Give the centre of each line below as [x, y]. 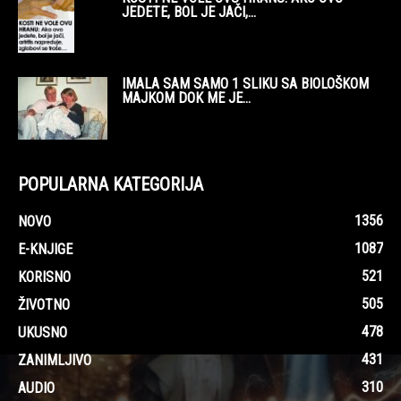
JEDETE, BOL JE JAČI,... [189, 12]
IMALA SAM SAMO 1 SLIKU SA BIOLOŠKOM [245, 83]
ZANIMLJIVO [55, 360]
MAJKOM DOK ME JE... [186, 98]
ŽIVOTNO [44, 304]
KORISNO [44, 277]
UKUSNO [43, 332]
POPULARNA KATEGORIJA [111, 184]
